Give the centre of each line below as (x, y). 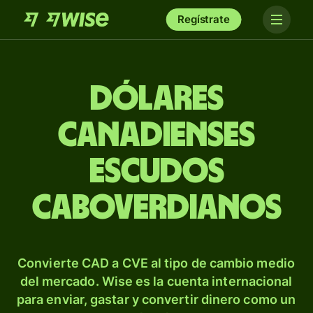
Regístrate (204, 19)
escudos (156, 172)
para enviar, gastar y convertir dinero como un (156, 299)
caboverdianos (156, 208)
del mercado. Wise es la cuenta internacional (156, 281)
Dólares (156, 99)
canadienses (156, 136)
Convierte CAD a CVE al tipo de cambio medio (156, 263)
